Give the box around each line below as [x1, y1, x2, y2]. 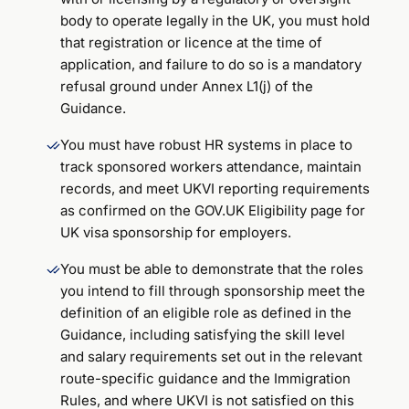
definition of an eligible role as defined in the [60, 303, 352, 321]
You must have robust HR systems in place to [60, 135, 353, 153]
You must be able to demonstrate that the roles [60, 259, 364, 278]
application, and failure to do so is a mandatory [60, 55, 362, 73]
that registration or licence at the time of [60, 33, 323, 51]
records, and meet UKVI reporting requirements [60, 179, 371, 197]
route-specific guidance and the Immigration [60, 369, 351, 387]
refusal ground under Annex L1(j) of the [60, 77, 314, 95]
